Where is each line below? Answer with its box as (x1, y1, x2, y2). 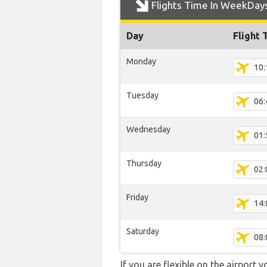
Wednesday (126, 125, 170, 134)
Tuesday (126, 91, 159, 100)
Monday (126, 57, 156, 66)
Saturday (126, 226, 159, 236)
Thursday (126, 159, 162, 168)
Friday (126, 193, 148, 202)
